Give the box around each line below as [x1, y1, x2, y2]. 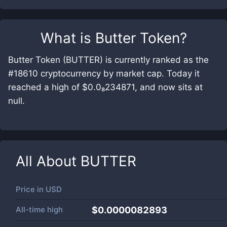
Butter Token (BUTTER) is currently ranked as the [8, 55, 209, 65]
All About [16, 153, 81, 170]
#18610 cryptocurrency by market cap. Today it [8, 68, 200, 79]
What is [40, 29, 95, 47]
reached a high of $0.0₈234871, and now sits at [8, 82, 203, 92]
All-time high [16, 205, 63, 214]
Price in [16, 184, 46, 194]
